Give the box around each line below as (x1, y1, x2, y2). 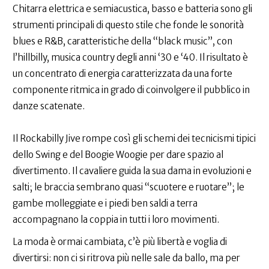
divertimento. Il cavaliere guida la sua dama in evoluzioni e (13, 165, 252, 177)
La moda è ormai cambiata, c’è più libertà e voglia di (13, 236, 227, 248)
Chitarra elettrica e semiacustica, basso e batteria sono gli (13, 3, 252, 15)
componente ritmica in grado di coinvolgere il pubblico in (13, 84, 250, 96)
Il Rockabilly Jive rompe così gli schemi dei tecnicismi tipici (13, 133, 256, 145)
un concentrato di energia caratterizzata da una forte (13, 68, 232, 80)
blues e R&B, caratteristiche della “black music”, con (13, 35, 232, 47)
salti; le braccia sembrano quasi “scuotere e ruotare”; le (13, 181, 244, 193)
